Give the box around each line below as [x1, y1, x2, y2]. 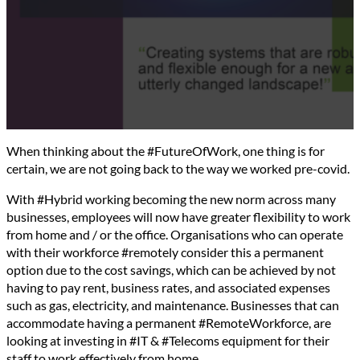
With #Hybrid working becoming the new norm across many [6, 191, 336, 207]
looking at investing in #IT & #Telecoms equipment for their [6, 333, 329, 349]
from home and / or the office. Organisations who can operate [6, 227, 343, 243]
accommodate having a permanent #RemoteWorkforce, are [6, 315, 331, 331]
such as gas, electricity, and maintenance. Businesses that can [6, 297, 339, 313]
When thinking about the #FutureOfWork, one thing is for [6, 142, 325, 158]
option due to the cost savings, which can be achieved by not [6, 262, 336, 278]
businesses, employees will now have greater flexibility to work [6, 209, 350, 225]
